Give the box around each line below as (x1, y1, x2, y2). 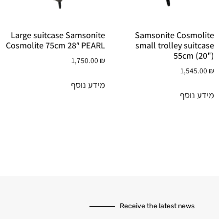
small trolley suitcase (135, 39, 214, 51)
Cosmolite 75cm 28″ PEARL (6, 39, 106, 51)
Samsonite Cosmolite (135, 29, 214, 41)
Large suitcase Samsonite (11, 29, 106, 41)
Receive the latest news (120, 202, 195, 211)
